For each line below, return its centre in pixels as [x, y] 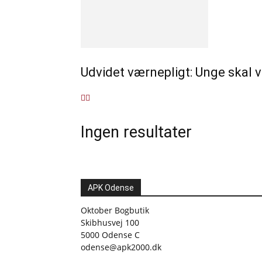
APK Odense [111, 188]
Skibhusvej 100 [110, 223]
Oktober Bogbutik [115, 210]
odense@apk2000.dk [121, 247]
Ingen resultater [136, 132]
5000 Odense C [110, 235]
